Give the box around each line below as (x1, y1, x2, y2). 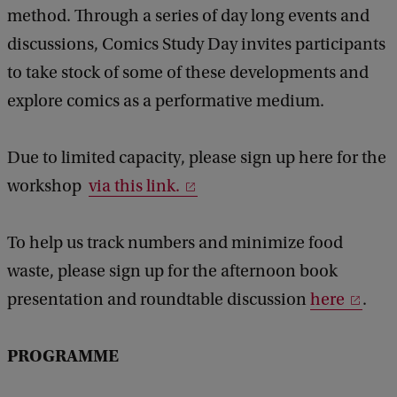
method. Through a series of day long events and (7, 6, 370, 27)
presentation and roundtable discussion (7, 290, 310, 310)
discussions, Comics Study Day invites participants (7, 35, 385, 55)
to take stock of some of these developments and (7, 63, 369, 83)
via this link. (89, 176, 180, 197)
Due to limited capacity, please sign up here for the (7, 148, 386, 168)
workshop (7, 176, 89, 197)
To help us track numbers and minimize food (7, 233, 343, 253)
